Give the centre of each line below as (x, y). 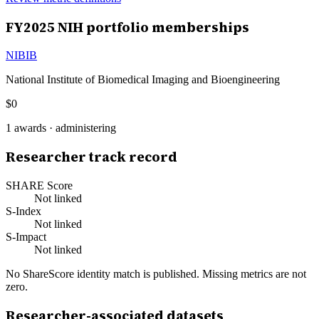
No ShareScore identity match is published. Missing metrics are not (156, 273)
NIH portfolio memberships (152, 27)
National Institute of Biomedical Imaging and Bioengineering (143, 80)
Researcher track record (91, 157)
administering (86, 128)
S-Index (23, 211)
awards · (33, 128)
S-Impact (26, 236)
